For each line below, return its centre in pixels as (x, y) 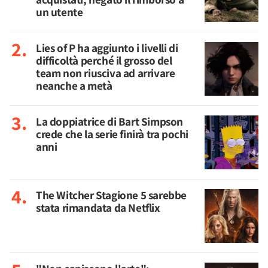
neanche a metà (74, 86)
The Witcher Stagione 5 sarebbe (112, 195)
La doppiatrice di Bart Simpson (110, 121)
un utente (60, 12)
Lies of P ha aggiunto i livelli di (107, 48)
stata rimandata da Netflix (98, 208)
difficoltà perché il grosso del (104, 60)
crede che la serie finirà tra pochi (112, 134)
